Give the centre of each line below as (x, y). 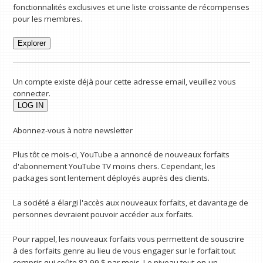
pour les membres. (48, 18)
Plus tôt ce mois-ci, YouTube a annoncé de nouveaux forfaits (122, 155)
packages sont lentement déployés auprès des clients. (112, 178)
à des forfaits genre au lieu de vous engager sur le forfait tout (124, 250)
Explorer (32, 43)
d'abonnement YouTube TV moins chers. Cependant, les (114, 166)
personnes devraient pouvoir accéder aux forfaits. (104, 214)
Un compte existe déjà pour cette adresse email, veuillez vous (125, 81)
